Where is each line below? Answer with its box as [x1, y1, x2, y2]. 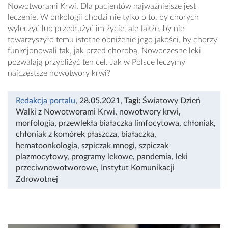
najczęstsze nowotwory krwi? [8, 69, 110, 77]
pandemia [137, 152, 172, 161]
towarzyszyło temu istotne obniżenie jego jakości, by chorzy [8, 35, 217, 44]
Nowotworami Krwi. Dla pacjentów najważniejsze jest [8, 2, 196, 10]
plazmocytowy [16, 152, 67, 161]
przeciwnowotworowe [16, 163, 97, 172]
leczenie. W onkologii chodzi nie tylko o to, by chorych [8, 13, 199, 21]
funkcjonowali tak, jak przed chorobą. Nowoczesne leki [8, 46, 201, 55]
